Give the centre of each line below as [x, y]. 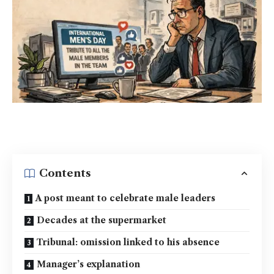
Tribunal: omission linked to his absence [128, 242]
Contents [65, 173]
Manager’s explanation [88, 264]
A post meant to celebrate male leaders [125, 198]
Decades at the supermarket [102, 220]
